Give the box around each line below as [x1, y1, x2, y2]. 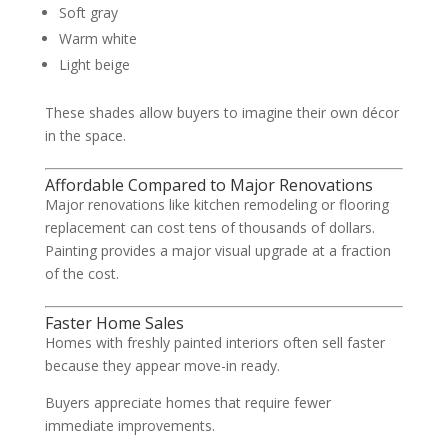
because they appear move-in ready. [44, 356, 280, 375]
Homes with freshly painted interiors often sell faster [44, 333, 385, 352]
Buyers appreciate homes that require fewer [44, 393, 331, 412]
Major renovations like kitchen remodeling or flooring [44, 195, 389, 214]
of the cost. [44, 264, 119, 283]
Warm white [58, 29, 137, 48]
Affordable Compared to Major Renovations [44, 174, 373, 196]
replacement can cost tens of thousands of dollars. [44, 218, 375, 237]
